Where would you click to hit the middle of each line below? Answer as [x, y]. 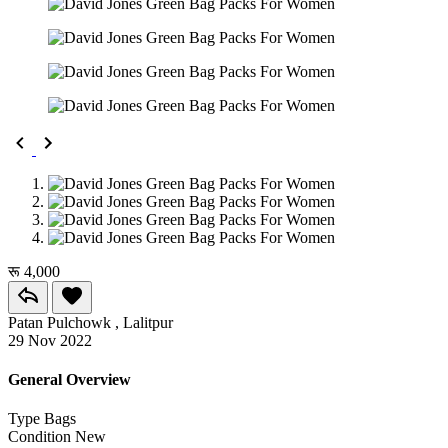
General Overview [69, 379]
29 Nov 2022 [50, 340]
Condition [39, 437]
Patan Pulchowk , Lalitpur [90, 322]
